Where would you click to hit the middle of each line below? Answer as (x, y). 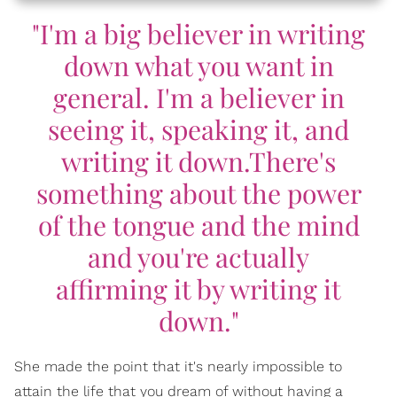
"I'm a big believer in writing (198, 34)
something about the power (198, 193)
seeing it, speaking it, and (198, 129)
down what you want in (198, 66)
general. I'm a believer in (198, 97)
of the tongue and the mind (198, 225)
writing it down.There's (198, 161)
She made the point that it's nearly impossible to (178, 366)
